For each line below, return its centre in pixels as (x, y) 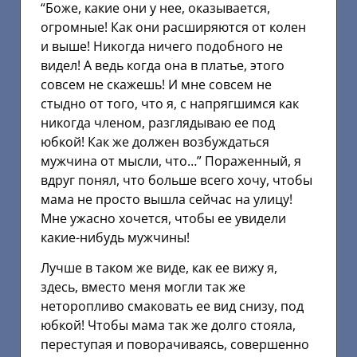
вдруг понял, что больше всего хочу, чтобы (177, 180)
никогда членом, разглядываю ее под (158, 122)
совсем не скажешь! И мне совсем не (156, 84)
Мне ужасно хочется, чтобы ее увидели (163, 218)
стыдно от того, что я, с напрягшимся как (170, 103)
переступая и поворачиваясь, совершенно (175, 344)
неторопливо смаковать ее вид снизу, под (172, 306)
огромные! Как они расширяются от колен (173, 27)
